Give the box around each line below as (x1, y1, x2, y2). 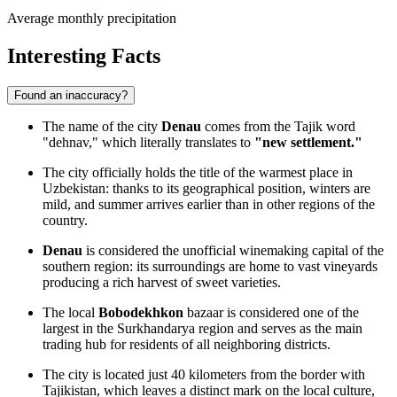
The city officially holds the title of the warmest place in (43, 164, 353, 180)
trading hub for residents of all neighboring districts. (43, 336, 331, 352)
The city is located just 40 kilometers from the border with (43, 366, 365, 382)
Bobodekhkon (98, 304, 183, 320)
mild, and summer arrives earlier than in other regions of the (43, 196, 375, 212)
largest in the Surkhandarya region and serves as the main (43, 320, 362, 336)
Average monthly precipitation (7, 10, 176, 26)
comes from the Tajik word (201, 118, 355, 134)
